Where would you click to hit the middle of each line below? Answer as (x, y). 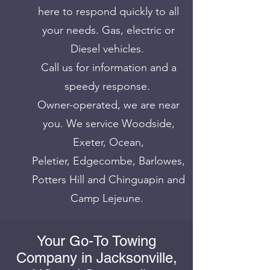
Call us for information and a (108, 67)
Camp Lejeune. (108, 198)
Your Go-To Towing (96, 241)
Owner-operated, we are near (108, 105)
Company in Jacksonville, (96, 258)
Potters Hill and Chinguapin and (108, 180)
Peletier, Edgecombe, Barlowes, (108, 161)
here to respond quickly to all (108, 11)
